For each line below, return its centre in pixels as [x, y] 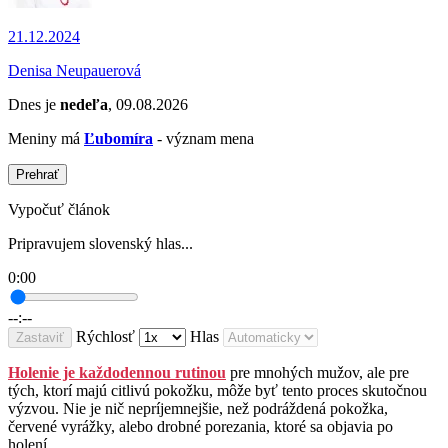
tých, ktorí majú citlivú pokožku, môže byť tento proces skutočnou [217, 391]
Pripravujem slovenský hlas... [100, 244]
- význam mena [203, 139]
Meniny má [46, 139]
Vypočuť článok [59, 210]
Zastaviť [40, 338]
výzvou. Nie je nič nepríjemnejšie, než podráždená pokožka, [198, 409]
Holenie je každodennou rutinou [117, 373]
